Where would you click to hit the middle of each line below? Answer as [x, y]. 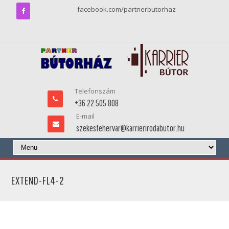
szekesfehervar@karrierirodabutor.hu [130, 128]
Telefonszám [95, 91]
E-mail [85, 116]
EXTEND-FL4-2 [38, 180]
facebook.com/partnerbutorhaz [127, 9]
